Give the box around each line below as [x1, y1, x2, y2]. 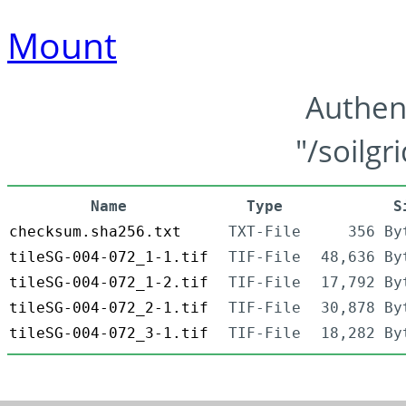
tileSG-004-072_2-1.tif [9, 299, 208, 317]
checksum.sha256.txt [9, 223, 181, 241]
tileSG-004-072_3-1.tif [9, 324, 208, 343]
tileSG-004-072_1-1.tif [9, 248, 208, 266]
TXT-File [228, 223, 301, 241]
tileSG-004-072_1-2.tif [9, 274, 208, 292]
